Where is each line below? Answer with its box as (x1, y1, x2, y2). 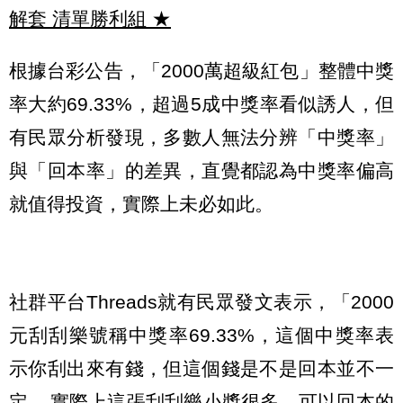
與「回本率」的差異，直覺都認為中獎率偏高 (9, 159, 394, 181)
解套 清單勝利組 (9, 8, 147, 30)
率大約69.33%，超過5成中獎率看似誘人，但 (9, 93, 394, 114)
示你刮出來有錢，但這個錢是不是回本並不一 (9, 357, 394, 379)
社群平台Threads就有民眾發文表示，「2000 (9, 291, 394, 312)
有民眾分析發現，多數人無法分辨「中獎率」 (9, 126, 394, 148)
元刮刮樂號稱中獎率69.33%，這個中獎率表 (9, 324, 394, 345)
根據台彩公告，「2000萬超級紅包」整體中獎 (9, 59, 394, 81)
